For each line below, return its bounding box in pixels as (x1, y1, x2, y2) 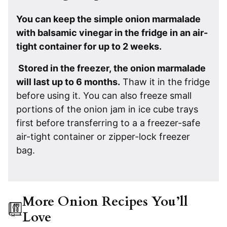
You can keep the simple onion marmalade (16, 14, 201, 25)
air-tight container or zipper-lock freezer (16, 131, 190, 142)
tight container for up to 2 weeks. (16, 41, 162, 52)
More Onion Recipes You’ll (22, 193, 188, 211)
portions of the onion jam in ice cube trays (16, 104, 198, 115)
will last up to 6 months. (16, 77, 120, 88)
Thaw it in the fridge (120, 77, 210, 88)
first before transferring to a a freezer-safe (16, 118, 200, 129)
